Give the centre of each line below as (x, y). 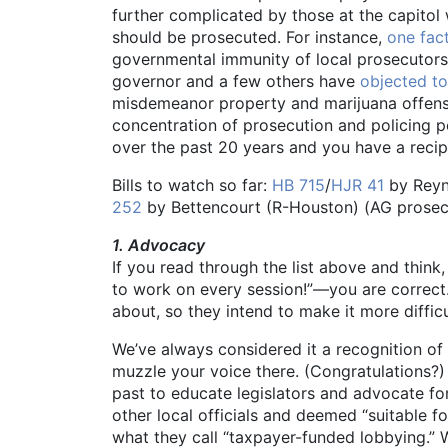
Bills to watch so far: (192, 185)
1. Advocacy (158, 245)
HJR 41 (357, 185)
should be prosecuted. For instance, (249, 37)
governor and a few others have (236, 81)
